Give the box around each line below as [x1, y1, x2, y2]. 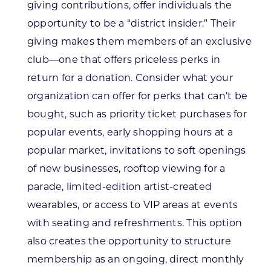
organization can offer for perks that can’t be [27, 90, 248, 102]
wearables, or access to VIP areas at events [27, 199, 238, 211]
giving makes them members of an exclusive [27, 36, 252, 48]
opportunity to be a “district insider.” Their [27, 18, 235, 30]
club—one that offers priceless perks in [27, 54, 221, 66]
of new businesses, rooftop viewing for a [27, 163, 226, 175]
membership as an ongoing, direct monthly [27, 253, 244, 266]
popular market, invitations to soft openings [27, 145, 246, 157]
